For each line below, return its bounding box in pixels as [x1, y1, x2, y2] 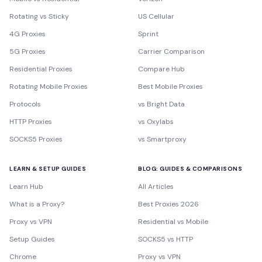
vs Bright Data [138, 99, 185, 109]
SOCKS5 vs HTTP [138, 235, 193, 244]
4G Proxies [9, 29, 46, 39]
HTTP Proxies [9, 117, 52, 126]
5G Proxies [9, 47, 46, 56]
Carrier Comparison [138, 47, 205, 56]
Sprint [138, 29, 158, 39]
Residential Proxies [9, 64, 73, 74]
